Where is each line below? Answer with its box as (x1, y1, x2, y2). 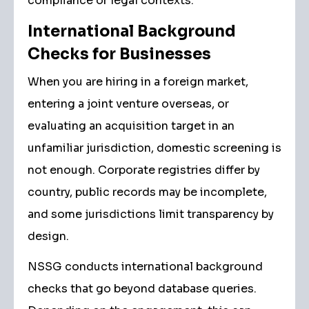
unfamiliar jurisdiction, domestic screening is (28, 141, 281, 155)
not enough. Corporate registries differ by (28, 163, 260, 177)
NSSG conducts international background (28, 259, 263, 274)
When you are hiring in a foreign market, (28, 74, 248, 89)
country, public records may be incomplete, (28, 185, 267, 199)
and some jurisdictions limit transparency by (28, 207, 274, 221)
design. (28, 229, 69, 243)
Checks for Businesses (28, 44, 211, 64)
